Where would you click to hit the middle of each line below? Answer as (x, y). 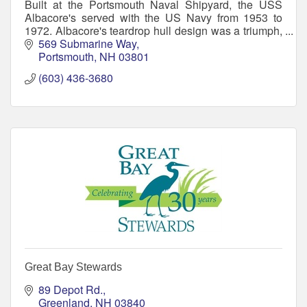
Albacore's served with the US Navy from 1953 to (153, 17)
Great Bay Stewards (73, 267)
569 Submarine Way (87, 44)
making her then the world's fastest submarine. (137, 43)
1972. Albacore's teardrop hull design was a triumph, (153, 30)
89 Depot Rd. (71, 290)
